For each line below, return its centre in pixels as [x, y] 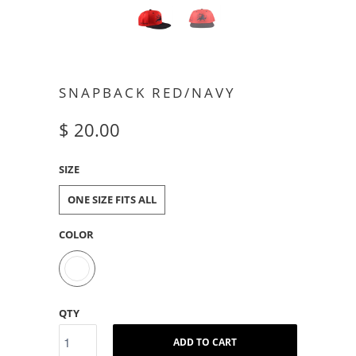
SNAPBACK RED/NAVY [147, 93]
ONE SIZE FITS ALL [112, 199]
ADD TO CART [205, 342]
